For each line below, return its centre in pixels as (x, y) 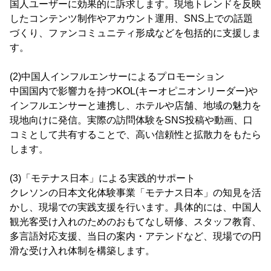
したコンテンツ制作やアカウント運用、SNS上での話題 (131, 18)
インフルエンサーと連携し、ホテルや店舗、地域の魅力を (135, 105)
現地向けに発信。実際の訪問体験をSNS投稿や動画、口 (131, 120)
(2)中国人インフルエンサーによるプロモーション (117, 76)
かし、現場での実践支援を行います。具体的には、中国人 (135, 207)
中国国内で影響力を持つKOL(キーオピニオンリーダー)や (134, 91)
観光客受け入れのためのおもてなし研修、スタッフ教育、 (135, 221)
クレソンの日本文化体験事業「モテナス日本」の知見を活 (135, 192)
